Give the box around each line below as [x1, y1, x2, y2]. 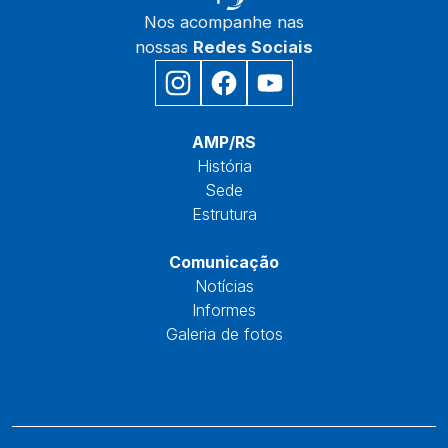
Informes [192, 299, 256, 320]
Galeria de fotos [165, 323, 283, 344]
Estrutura [191, 203, 257, 224]
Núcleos [192, 227, 256, 248]
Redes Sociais [193, 36, 313, 57]
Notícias [194, 275, 254, 296]
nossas [135, 36, 193, 57]
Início [203, 107, 245, 128]
